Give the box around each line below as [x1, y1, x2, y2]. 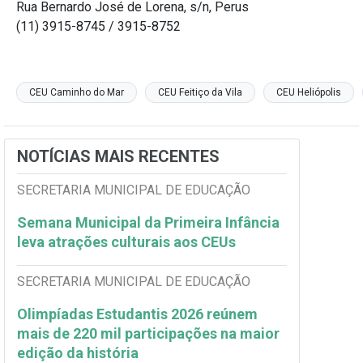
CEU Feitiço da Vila [158, 87, 242, 99]
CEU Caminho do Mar [29, 87, 124, 99]
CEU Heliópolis [276, 87, 341, 99]
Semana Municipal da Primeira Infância [17, 214, 280, 232]
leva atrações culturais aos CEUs [17, 233, 239, 251]
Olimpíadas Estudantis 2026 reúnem [17, 305, 258, 323]
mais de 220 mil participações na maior [17, 325, 280, 343]
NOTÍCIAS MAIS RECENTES [17, 147, 220, 167]
